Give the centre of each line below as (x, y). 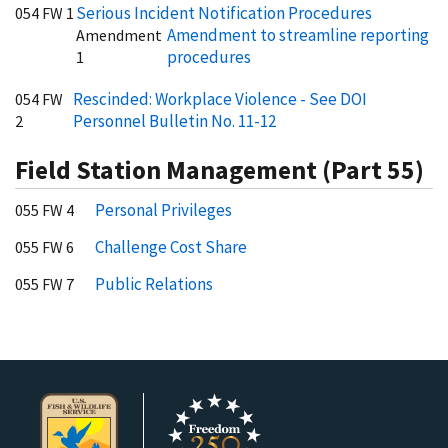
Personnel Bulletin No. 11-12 (174, 121)
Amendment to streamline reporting (298, 35)
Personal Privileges (163, 210)
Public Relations (154, 284)
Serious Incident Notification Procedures (223, 13)
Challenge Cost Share (171, 247)
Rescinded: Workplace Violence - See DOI (219, 99)
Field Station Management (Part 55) (219, 170)
